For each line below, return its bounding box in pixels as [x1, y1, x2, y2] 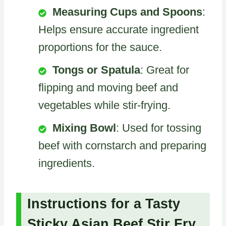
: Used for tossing [116, 122, 201, 135]
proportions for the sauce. [38, 41, 162, 54]
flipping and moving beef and [38, 81, 178, 94]
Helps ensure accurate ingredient [38, 23, 199, 36]
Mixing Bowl [52, 122, 116, 135]
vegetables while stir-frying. [38, 99, 171, 112]
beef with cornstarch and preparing [38, 139, 206, 152]
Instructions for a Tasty [27, 196, 180, 211]
